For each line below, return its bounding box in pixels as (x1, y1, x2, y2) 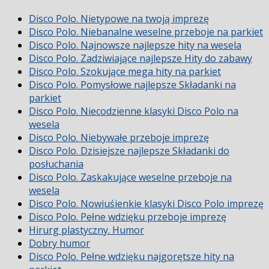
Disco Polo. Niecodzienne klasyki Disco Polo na (29, 104, 238, 118)
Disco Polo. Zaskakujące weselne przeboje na (29, 170, 232, 184)
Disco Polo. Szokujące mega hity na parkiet (29, 64, 221, 78)
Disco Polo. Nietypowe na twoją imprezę (29, 11, 209, 25)
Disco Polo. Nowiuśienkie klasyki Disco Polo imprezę (29, 196, 264, 210)
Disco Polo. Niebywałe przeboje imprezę (29, 130, 209, 144)
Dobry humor (29, 236, 90, 250)
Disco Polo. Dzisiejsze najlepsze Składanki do (29, 144, 229, 157)
